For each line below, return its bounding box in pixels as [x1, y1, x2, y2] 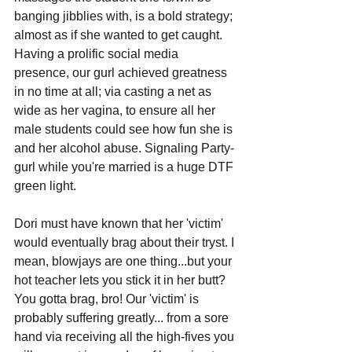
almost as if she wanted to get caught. [14, 28, 225, 42]
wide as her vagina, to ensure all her [14, 104, 218, 118]
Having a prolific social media [14, 47, 181, 61]
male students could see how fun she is [14, 123, 236, 137]
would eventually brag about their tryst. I [14, 236, 237, 250]
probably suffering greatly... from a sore [14, 311, 232, 325]
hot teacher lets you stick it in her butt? [14, 273, 229, 288]
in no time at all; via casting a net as [14, 85, 214, 99]
